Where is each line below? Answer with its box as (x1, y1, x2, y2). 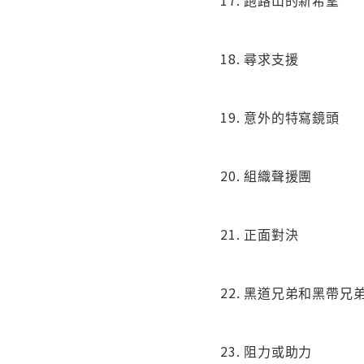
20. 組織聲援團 (220, 166, 313, 186)
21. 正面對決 (220, 224, 299, 245)
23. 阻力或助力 (220, 341, 313, 362)
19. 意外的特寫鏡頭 (220, 107, 340, 128)
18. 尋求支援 (220, 49, 299, 69)
